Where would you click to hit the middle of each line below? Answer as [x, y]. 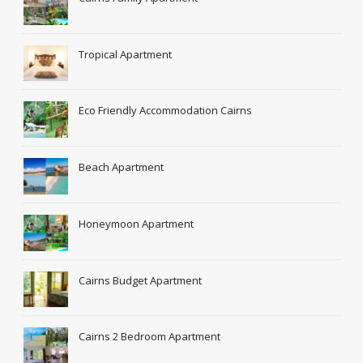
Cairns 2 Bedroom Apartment [150, 337]
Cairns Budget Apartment [141, 280]
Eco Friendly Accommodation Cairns [166, 111]
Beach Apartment [122, 167]
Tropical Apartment [126, 54]
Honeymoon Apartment [137, 223]
